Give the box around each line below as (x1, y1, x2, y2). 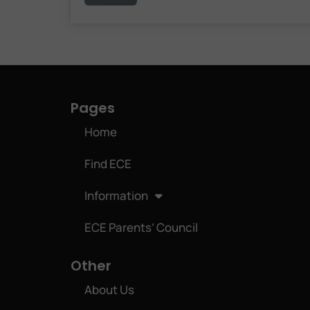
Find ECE (84, 155, 131, 172)
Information (84, 187, 148, 203)
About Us (84, 281, 134, 298)
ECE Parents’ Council (84, 219, 198, 235)
